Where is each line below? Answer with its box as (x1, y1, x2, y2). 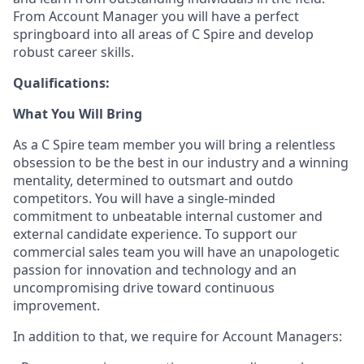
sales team (89, 243, 154, 261)
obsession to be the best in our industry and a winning (13, 154, 349, 171)
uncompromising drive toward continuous (13, 279, 275, 297)
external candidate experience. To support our (13, 225, 297, 243)
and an (251, 261, 297, 279)
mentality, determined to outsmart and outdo (13, 171, 293, 189)
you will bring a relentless (175, 136, 336, 154)
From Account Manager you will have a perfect (13, 7, 299, 25)
